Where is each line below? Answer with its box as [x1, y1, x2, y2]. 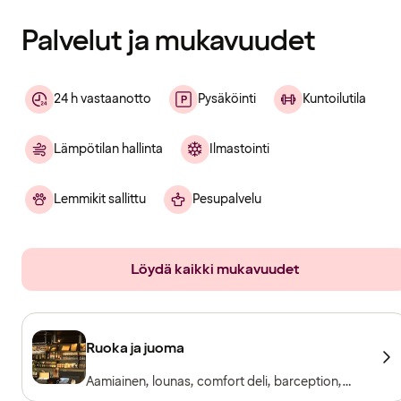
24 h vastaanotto [54, 90, 151, 107]
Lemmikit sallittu [54, 190, 146, 208]
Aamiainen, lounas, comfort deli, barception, [86, 372, 342, 390]
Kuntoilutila [303, 90, 366, 107]
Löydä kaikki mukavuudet [130, 259, 300, 279]
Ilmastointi [209, 140, 269, 158]
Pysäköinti [198, 90, 256, 107]
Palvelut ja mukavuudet [21, 21, 316, 61]
